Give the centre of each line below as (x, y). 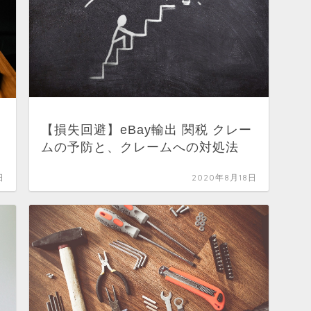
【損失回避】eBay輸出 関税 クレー (146, 130)
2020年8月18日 (224, 178)
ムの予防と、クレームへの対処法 (140, 148)
